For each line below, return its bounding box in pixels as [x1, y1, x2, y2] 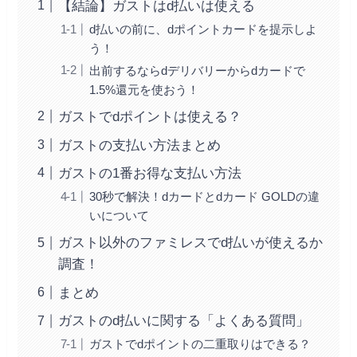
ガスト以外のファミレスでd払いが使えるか [58, 235, 324, 251]
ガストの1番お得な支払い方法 [58, 166, 242, 182]
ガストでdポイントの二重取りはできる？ [88, 337, 311, 351]
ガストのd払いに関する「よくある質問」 [58, 313, 310, 329]
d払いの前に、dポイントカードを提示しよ [88, 22, 317, 36]
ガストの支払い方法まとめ [58, 137, 222, 153]
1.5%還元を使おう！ [88, 82, 199, 96]
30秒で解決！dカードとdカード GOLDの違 [88, 189, 320, 203]
